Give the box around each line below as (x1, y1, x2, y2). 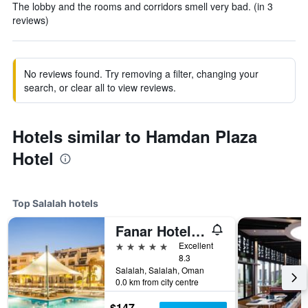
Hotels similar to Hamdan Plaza (12, 124, 257, 148)
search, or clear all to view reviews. (24, 80, 176, 94)
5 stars (115, 239, 147, 252)
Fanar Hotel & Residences (191, 221, 205, 241)
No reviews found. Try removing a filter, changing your (24, 67, 258, 80)
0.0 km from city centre (115, 276, 199, 287)
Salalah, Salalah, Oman (115, 264, 204, 276)
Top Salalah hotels (12, 197, 98, 209)
